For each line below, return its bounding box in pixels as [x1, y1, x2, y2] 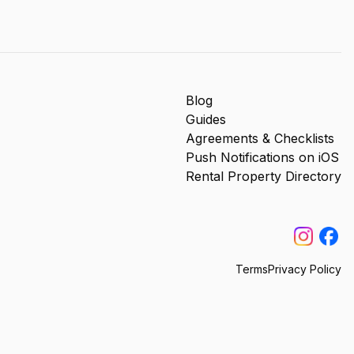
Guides [186, 111, 226, 127]
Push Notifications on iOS [186, 149, 339, 165]
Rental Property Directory [186, 168, 341, 184]
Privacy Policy [268, 262, 341, 276]
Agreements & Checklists [186, 130, 334, 146]
